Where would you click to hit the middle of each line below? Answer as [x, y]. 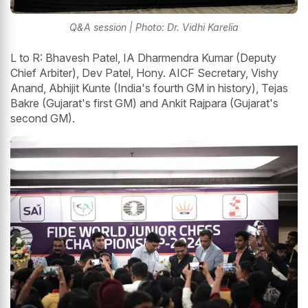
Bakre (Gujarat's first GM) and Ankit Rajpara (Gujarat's [144, 103]
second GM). [43, 118]
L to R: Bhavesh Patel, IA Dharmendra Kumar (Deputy [143, 57]
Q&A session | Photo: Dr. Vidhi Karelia [154, 27]
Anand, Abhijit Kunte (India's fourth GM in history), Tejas [149, 88]
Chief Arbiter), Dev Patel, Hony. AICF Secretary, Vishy [144, 73]
